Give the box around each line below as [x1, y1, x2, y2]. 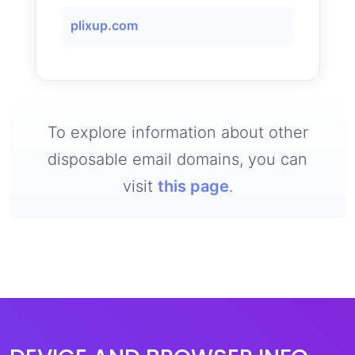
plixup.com [71, 17, 138, 33]
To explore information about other [47, 123, 308, 142]
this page [157, 177, 229, 196]
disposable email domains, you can [48, 150, 307, 169]
